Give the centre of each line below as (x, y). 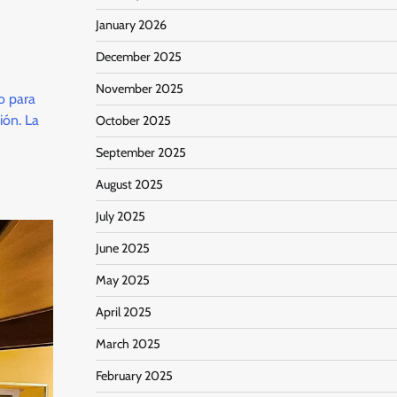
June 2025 (122, 249)
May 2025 (122, 280)
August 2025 (129, 185)
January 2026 (131, 25)
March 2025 (128, 344)
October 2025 (133, 121)
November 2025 (139, 89)
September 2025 (140, 153)
